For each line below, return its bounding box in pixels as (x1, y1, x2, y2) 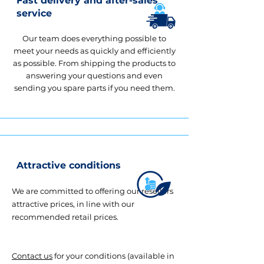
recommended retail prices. (12, 212, 118, 222)
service (16, 7, 52, 19)
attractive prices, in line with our (12, 199, 134, 209)
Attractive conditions (16, 159, 121, 171)
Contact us (12, 250, 52, 260)
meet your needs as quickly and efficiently (13, 45, 176, 55)
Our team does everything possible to (22, 33, 166, 43)
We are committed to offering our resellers (12, 186, 173, 196)
